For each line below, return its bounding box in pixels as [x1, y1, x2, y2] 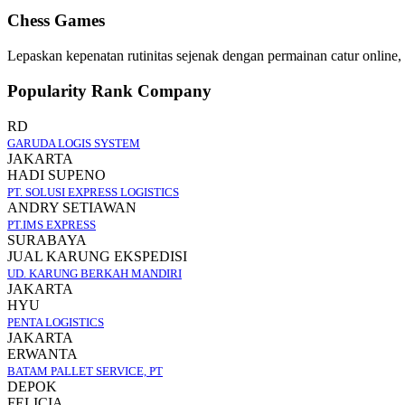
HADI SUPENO [7, 166, 106, 183]
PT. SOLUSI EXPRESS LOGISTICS [7, 184, 179, 199]
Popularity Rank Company [7, 80, 212, 100]
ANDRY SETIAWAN [7, 199, 137, 215]
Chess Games [7, 11, 105, 31]
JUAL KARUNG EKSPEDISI [7, 248, 187, 264]
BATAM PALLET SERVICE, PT [7, 363, 163, 378]
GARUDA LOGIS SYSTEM [7, 136, 140, 150]
